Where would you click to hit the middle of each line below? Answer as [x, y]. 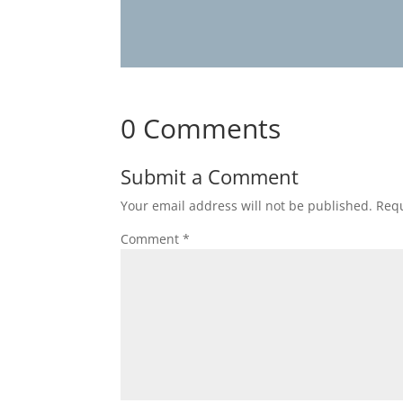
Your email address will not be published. [247, 206]
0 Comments [201, 129]
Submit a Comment [210, 177]
